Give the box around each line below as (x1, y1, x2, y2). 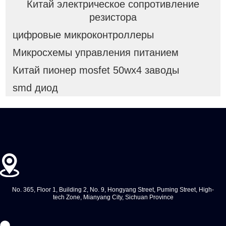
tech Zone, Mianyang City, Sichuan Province (52, 193, 174, 201)
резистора (89, 12, 137, 23)
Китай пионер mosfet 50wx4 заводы (12, 64, 179, 76)
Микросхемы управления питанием (12, 47, 179, 58)
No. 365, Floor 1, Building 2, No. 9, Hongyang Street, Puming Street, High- (12, 186, 214, 193)
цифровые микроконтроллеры (12, 29, 154, 41)
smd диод (12, 82, 58, 93)
